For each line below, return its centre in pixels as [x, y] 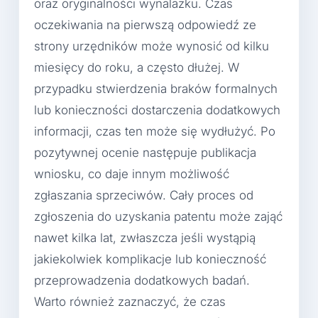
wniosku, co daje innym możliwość [132, 174]
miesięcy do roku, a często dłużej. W [137, 67]
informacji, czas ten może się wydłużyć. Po [155, 131]
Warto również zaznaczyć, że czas [130, 301]
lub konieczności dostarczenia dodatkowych [157, 110]
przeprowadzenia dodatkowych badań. [142, 280]
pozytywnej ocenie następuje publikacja [145, 152]
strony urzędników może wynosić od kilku [152, 46]
